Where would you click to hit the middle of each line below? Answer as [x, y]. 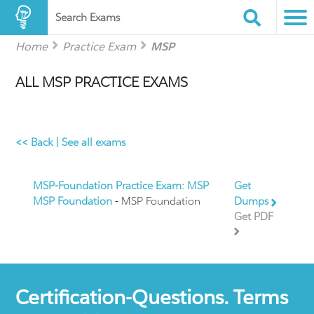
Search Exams [88, 17]
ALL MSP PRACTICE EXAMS [102, 82]
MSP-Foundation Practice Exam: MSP [121, 186]
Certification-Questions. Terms [152, 297]
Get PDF [253, 217]
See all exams [94, 142]
